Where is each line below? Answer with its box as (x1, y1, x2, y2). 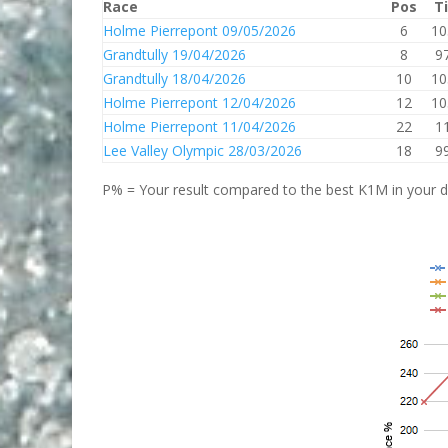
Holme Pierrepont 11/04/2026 (103, 117, 296, 136)
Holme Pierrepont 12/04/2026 (103, 93, 296, 112)
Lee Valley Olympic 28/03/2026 (103, 141, 302, 160)
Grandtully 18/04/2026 (103, 69, 246, 88)
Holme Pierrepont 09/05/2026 (103, 21, 296, 40)
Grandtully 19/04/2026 (103, 45, 246, 64)
